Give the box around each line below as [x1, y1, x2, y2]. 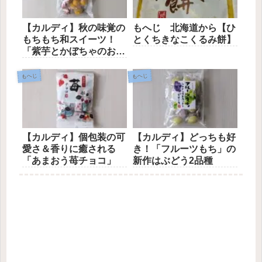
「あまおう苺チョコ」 [22, 156, 116, 166]
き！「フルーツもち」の [133, 144, 236, 154]
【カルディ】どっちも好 [133, 132, 236, 143]
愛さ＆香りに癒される [22, 144, 116, 154]
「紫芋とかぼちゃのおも [22, 46, 125, 56]
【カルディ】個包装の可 [22, 132, 125, 143]
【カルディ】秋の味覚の [22, 22, 125, 33]
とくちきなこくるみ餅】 [133, 34, 236, 44]
